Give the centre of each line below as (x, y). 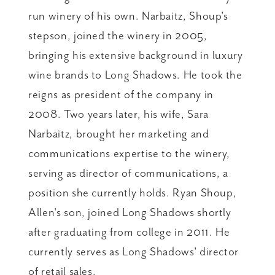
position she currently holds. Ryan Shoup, (133, 192)
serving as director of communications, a (128, 173)
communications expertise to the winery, (130, 153)
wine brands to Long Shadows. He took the (135, 75)
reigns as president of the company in (121, 94)
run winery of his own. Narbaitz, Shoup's (128, 16)
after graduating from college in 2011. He (129, 232)
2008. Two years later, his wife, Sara (118, 114)
